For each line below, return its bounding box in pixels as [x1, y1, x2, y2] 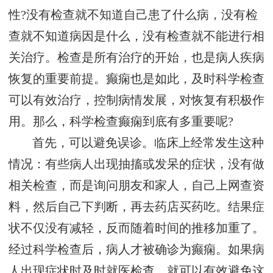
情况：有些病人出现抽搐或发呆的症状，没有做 [9, 158, 264, 171]
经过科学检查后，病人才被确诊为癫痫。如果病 [9, 243, 264, 257]
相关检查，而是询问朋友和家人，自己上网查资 [9, 179, 264, 193]
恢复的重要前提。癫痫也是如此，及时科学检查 [9, 73, 264, 86]
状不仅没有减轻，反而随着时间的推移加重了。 [9, 222, 264, 235]
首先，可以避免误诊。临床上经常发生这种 [32, 136, 264, 150]
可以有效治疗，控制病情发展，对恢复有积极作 [9, 94, 264, 107]
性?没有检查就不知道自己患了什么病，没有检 [9, 9, 258, 22]
